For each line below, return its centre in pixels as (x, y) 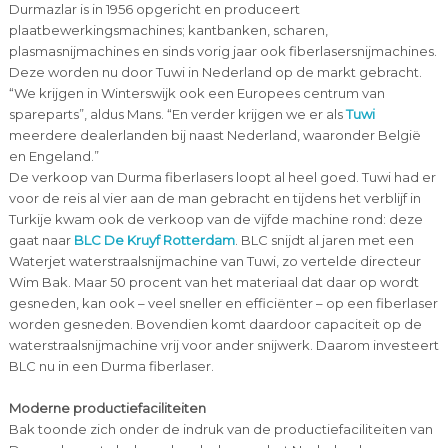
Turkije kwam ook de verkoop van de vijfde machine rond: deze (215, 219)
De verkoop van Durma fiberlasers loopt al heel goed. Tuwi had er (222, 177)
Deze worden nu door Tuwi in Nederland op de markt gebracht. (215, 72)
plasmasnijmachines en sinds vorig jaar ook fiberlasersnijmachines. (222, 51)
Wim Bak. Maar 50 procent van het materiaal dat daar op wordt (213, 282)
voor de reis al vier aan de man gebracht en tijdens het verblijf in (214, 198)
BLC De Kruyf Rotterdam (154, 240)
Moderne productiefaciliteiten (107, 408)
